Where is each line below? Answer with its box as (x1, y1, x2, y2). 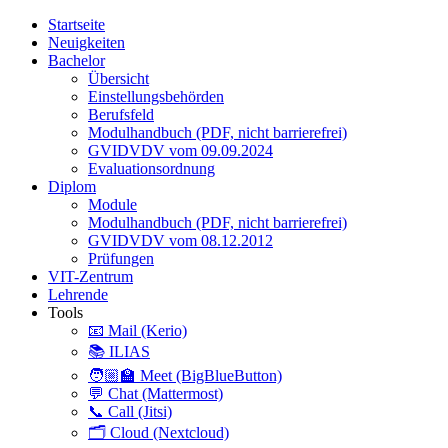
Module (88, 195, 137, 213)
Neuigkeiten (48, 33, 125, 51)
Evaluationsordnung (88, 159, 215, 177)
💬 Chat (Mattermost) (88, 384, 223, 402)
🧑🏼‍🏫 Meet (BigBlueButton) (88, 366, 282, 384)
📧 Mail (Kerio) (88, 321, 187, 339)
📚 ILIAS (88, 342, 150, 360)
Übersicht (88, 69, 149, 87)
